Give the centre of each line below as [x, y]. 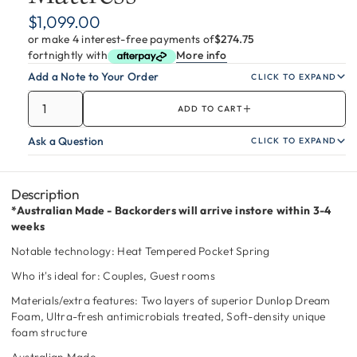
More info [202, 55]
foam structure [49, 332]
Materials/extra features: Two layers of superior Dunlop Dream [171, 300]
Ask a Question [66, 141]
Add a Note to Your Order [93, 77]
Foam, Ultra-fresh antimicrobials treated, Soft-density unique [168, 316]
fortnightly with [67, 55]
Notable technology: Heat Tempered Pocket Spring [140, 251]
